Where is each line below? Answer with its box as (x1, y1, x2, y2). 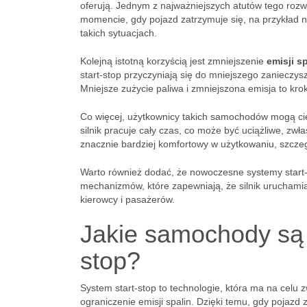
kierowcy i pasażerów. (80, 194, 175, 205)
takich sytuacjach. (80, 27, 157, 38)
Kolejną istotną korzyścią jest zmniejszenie (80, 56, 267, 66)
